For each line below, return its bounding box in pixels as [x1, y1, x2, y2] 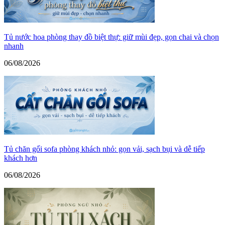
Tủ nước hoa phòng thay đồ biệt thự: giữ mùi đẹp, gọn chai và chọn [4, 32, 219, 41]
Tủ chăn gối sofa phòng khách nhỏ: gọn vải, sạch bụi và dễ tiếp [4, 144, 205, 153]
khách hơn [4, 153, 37, 162]
